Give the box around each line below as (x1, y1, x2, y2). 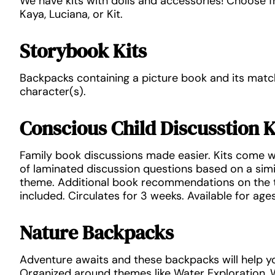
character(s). (20, 84, 86, 99)
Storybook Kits (20, 37, 147, 64)
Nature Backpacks (20, 219, 174, 246)
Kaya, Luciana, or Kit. (20, 7, 123, 21)
